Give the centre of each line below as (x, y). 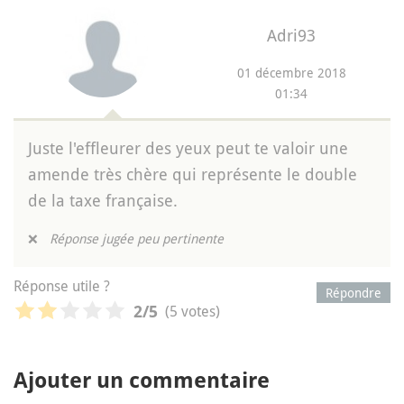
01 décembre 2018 (291, 72)
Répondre (353, 292)
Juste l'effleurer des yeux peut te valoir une (188, 147)
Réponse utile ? (62, 285)
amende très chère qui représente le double (193, 174)
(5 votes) (193, 312)
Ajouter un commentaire (142, 380)
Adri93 (292, 35)
